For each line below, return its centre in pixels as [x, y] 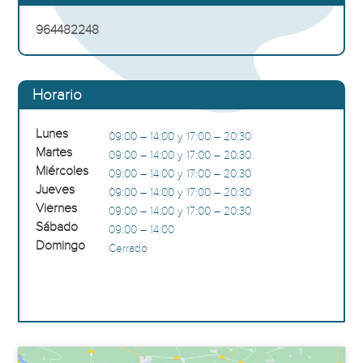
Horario [58, 95]
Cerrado [128, 248]
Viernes [57, 208]
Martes [54, 152]
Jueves [56, 190]
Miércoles [62, 171]
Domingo [61, 246]
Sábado [57, 227]
